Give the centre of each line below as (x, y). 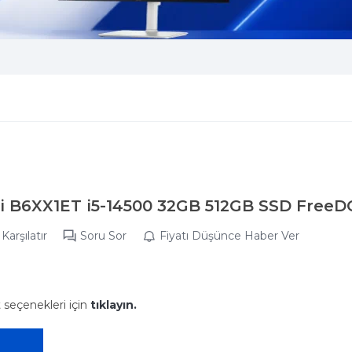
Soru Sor (103, 235)
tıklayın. (114, 305)
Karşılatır (24, 235)
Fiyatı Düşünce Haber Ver (229, 235)
